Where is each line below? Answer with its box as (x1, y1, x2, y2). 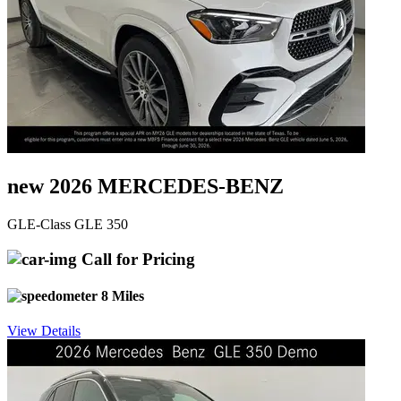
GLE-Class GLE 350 (7, 216, 128, 232)
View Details (7, 323, 81, 339)
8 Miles (98, 287, 144, 303)
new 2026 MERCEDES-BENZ (7, 174, 284, 198)
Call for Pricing (77, 249, 195, 269)
